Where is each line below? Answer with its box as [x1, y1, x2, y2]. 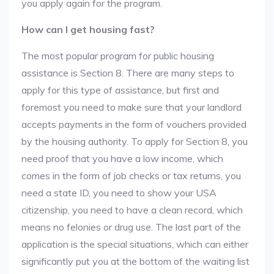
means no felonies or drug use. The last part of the [21, 221, 241, 233]
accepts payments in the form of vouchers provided [21, 118, 246, 130]
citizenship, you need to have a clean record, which [21, 204, 243, 216]
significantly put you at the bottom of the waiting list [21, 255, 250, 267]
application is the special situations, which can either [21, 238, 248, 250]
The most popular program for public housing [21, 50, 214, 62]
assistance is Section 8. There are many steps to [21, 67, 234, 79]
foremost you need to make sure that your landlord [21, 101, 242, 113]
